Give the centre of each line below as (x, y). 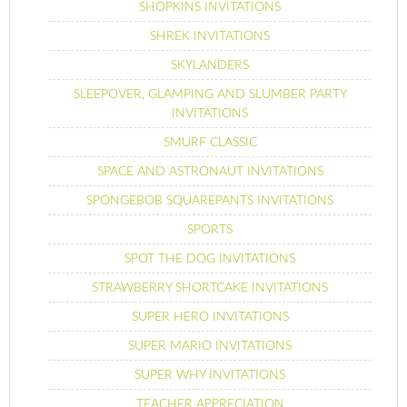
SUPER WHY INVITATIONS (210, 375)
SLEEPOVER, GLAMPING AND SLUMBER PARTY (210, 94)
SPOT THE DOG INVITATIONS (210, 258)
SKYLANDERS (210, 65)
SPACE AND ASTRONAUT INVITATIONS (210, 171)
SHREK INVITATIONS (210, 36)
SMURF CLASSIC (210, 142)
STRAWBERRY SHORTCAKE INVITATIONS (210, 288)
